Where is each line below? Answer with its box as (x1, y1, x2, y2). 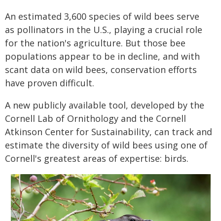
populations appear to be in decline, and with (5, 50, 200, 62)
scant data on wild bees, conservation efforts (5, 64, 197, 75)
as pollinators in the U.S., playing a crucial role (5, 24, 202, 36)
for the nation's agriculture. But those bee (5, 37, 185, 49)
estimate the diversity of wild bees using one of (5, 139, 208, 151)
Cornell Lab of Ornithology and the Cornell (5, 112, 186, 124)
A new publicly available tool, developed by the (5, 99, 204, 111)
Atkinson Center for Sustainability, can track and (5, 126, 212, 138)
